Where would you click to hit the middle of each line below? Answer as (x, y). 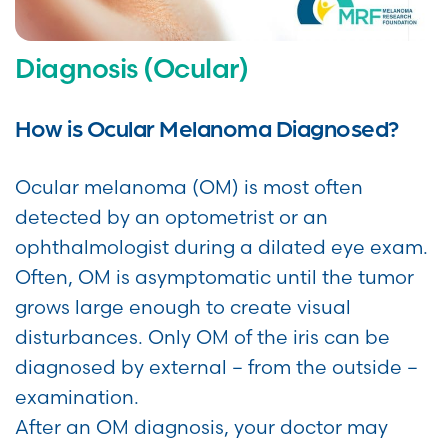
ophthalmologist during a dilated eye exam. (221, 247)
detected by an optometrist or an (171, 217)
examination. (77, 397)
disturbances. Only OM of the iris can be (202, 337)
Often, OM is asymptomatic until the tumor (214, 277)
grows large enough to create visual (183, 307)
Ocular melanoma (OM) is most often (189, 187)
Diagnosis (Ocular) (131, 69)
